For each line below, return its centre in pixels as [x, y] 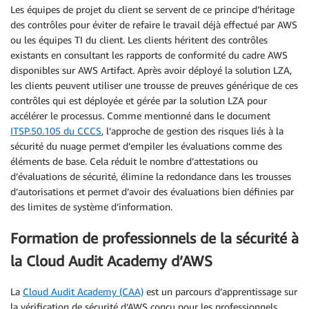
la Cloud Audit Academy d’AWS [111, 261]
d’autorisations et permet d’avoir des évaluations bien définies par [152, 192]
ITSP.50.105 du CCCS [56, 131]
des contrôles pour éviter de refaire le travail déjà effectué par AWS [154, 25]
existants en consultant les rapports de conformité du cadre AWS [149, 55]
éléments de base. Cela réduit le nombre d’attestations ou [134, 161]
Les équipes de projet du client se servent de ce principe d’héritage [152, 10]
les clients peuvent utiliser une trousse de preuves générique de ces [154, 86]
